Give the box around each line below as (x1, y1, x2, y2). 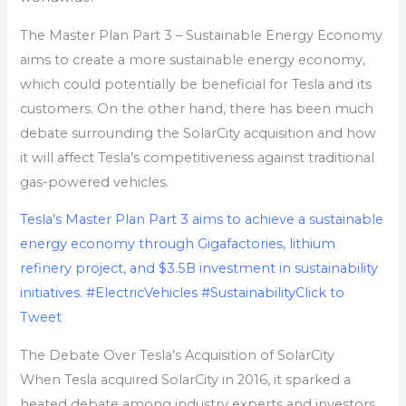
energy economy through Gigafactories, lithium (20, 236, 336, 253)
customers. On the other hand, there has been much (20, 100, 374, 117)
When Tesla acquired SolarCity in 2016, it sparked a (20, 371, 352, 388)
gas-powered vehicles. (20, 173, 169, 190)
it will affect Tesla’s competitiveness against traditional (20, 149, 375, 166)
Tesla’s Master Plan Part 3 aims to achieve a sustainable (20, 211, 384, 228)
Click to (295, 285, 345, 302)
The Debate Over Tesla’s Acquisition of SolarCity (20, 346, 335, 363)
